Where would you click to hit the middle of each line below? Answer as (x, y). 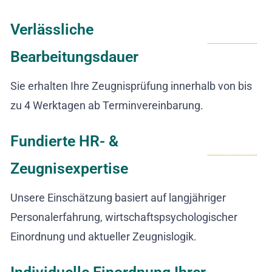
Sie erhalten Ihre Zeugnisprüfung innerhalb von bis (131, 86)
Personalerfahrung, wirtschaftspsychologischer (124, 217)
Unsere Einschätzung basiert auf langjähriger (118, 198)
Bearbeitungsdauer (74, 57)
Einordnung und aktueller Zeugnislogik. (104, 237)
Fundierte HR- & (64, 141)
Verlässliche (52, 30)
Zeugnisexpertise (69, 169)
